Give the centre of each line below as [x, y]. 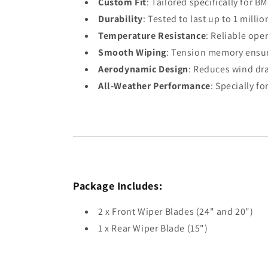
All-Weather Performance [154, 86]
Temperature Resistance [152, 35]
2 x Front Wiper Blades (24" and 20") [176, 211]
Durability [121, 19]
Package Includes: [118, 185]
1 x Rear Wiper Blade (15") [153, 228]
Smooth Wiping [132, 52]
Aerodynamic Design [143, 69]
